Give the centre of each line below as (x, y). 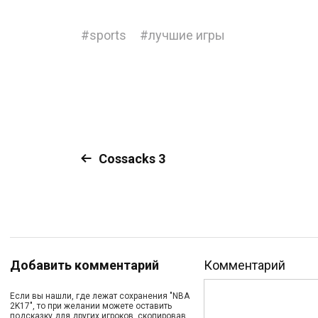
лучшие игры (187, 35)
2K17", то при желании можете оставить (91, 306)
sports (108, 35)
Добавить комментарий (84, 265)
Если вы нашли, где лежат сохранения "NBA (100, 296)
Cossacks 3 (132, 159)
